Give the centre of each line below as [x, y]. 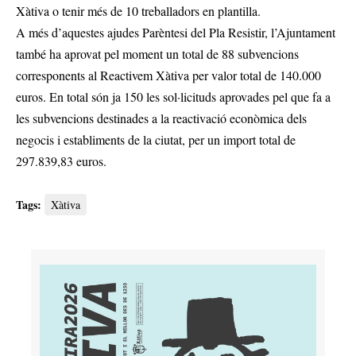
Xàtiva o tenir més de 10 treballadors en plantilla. [138, 11]
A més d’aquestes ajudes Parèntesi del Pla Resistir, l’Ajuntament [176, 33]
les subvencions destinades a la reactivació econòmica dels [161, 118]
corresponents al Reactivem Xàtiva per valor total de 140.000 [168, 75]
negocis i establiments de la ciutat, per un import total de [156, 140]
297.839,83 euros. [61, 161]
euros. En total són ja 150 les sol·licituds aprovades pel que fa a [173, 97]
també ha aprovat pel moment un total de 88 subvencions [157, 54]
